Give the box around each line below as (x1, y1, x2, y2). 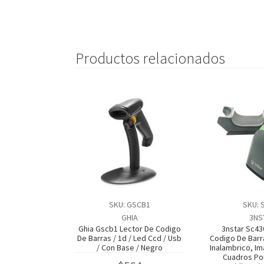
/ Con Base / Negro (96, 242, 163, 253)
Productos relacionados (75, 49, 225, 68)
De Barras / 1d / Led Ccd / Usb (77, 232, 182, 243)
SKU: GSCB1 (108, 199, 150, 210)
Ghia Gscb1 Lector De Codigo (78, 223, 181, 234)
